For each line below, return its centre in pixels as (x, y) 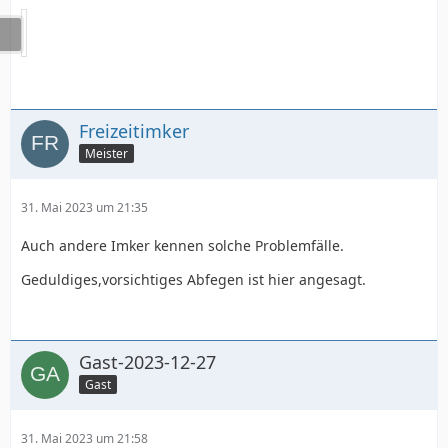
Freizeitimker (134, 130)
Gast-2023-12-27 (147, 361)
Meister (106, 154)
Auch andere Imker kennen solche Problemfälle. (182, 245)
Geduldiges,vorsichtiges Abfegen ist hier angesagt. (193, 279)
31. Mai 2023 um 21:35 (84, 207)
